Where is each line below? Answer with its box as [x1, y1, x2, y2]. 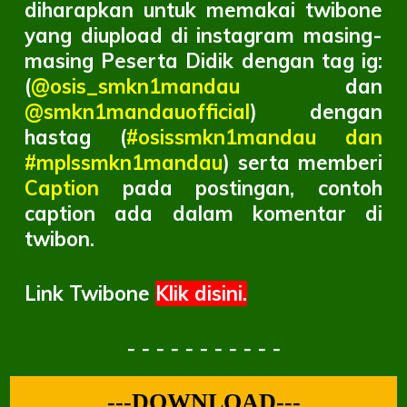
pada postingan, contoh [99, 175, 382, 201]
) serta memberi [223, 150, 382, 175]
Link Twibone [25, 281, 156, 306]
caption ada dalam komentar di [25, 201, 382, 226]
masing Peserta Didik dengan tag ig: [25, 48, 382, 74]
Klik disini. [155, 281, 248, 306]
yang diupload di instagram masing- [25, 23, 382, 48]
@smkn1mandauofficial [25, 99, 251, 124]
